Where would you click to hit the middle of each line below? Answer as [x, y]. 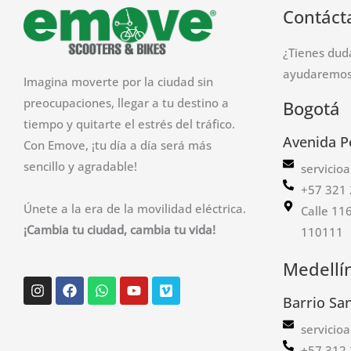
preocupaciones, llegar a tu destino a [126, 103]
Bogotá [311, 108]
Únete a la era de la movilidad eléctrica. [135, 208]
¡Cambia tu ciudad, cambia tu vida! [119, 229]
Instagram [71, 282]
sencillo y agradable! [80, 166]
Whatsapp [134, 282]
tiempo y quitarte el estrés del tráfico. [129, 124]
